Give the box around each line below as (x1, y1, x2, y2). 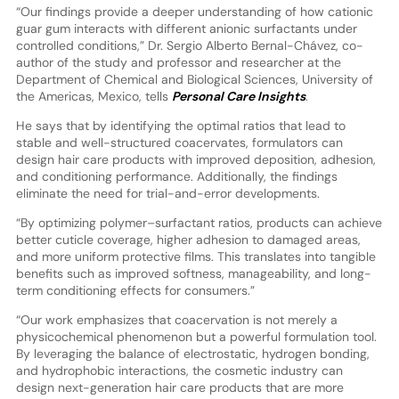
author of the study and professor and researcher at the (15, 53, 341, 70)
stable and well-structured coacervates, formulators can (15, 134, 343, 151)
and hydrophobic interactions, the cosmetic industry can (15, 362, 343, 379)
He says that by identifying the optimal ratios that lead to (15, 117, 346, 134)
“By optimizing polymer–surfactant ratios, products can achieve (15, 214, 382, 231)
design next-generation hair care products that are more (15, 379, 344, 395)
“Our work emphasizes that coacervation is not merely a (15, 311, 338, 328)
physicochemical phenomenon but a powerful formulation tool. (15, 328, 377, 345)
